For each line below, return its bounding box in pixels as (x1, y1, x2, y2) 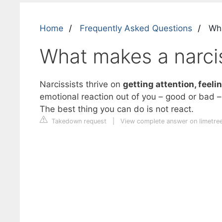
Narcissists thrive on (39, 79, 123, 89)
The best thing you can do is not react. (39, 104, 194, 114)
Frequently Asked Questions (79, 23, 192, 33)
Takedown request (49, 117, 107, 125)
